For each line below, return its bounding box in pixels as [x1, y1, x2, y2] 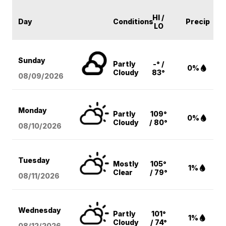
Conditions [113, 17, 154, 26]
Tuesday [18, 156, 50, 165]
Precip [186, 17, 210, 26]
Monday [18, 106, 47, 115]
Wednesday [18, 206, 62, 215]
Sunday [18, 56, 46, 65]
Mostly [113, 159, 139, 168]
